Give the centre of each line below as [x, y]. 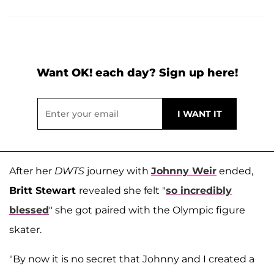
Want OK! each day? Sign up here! [137, 73]
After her [32, 171]
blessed [29, 210]
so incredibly [199, 191]
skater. [25, 230]
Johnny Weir [184, 171]
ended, [235, 171]
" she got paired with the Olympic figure [147, 210]
